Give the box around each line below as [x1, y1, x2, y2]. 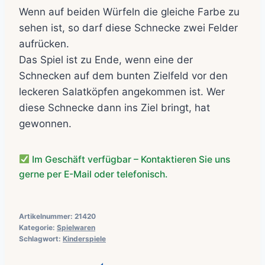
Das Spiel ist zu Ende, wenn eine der [19, 53, 193, 66]
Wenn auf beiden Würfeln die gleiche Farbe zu [19, 5, 240, 18]
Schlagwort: [19, 234, 63, 244]
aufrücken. [19, 37, 69, 50]
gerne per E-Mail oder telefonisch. [19, 168, 167, 180]
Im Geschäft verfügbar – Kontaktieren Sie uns [29, 153, 230, 165]
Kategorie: [19, 223, 57, 232]
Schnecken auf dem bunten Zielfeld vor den [19, 69, 228, 82]
